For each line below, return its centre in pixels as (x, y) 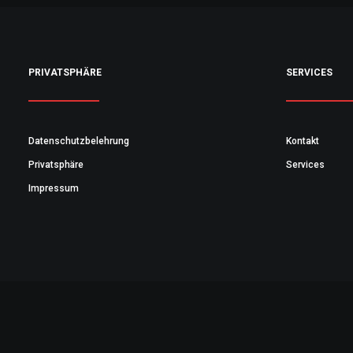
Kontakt (303, 141)
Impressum (54, 188)
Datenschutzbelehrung (79, 141)
